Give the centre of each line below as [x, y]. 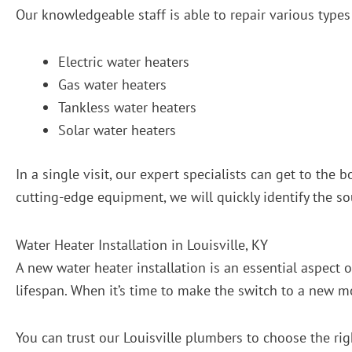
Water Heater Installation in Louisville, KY [142, 244]
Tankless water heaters [127, 108]
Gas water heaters [112, 85]
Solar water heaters [117, 130]
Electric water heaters [124, 62]
